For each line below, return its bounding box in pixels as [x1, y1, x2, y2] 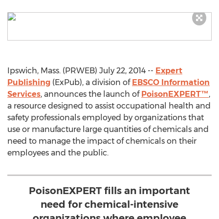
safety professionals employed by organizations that [7, 113, 204, 122]
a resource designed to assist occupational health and [7, 101, 211, 110]
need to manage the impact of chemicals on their [7, 136, 197, 146]
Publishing [7, 78, 50, 87]
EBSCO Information [132, 78, 210, 87]
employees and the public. [7, 148, 109, 157]
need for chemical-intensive [41, 198, 178, 210]
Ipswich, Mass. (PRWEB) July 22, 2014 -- [7, 66, 155, 75]
